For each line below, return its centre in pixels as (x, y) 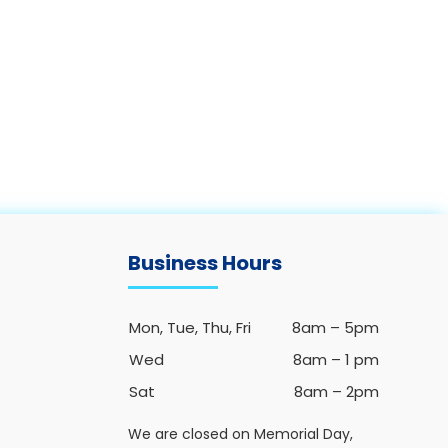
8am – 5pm (336, 327)
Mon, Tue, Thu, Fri (190, 327)
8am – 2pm (337, 391)
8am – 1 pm (336, 359)
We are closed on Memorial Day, (241, 434)
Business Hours (205, 263)
